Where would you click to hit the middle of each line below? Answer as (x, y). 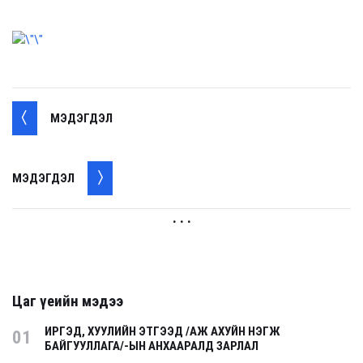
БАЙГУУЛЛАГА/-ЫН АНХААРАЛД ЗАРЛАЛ (152, 346)
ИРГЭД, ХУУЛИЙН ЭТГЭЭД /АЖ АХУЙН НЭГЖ (162, 332)
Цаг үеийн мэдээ (68, 302)
